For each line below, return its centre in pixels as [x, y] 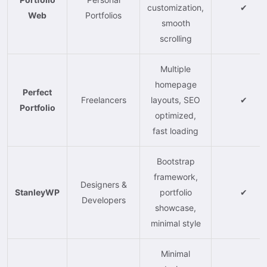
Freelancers [103, 100]
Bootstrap [176, 161]
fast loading [176, 131]
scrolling [176, 38]
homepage [176, 84]
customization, [176, 7]
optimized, [176, 115]
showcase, [176, 207]
